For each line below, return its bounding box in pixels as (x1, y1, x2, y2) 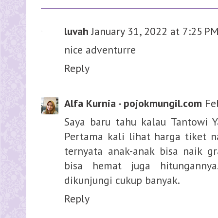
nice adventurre (64, 43, 136, 57)
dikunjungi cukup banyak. (64, 173, 180, 187)
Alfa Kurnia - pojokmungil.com (64, 96, 202, 110)
